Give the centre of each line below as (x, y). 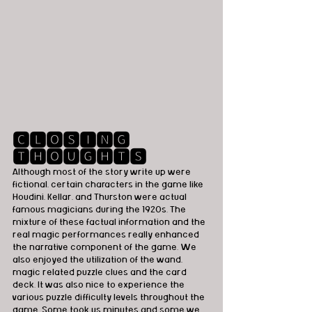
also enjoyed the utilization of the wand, (99, 260)
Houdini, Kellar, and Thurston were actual (101, 197)
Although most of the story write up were (103, 172)
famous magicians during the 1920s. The (100, 210)
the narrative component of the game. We (106, 248)
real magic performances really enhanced (107, 235)
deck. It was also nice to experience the (100, 285)
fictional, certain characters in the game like (109, 185)
